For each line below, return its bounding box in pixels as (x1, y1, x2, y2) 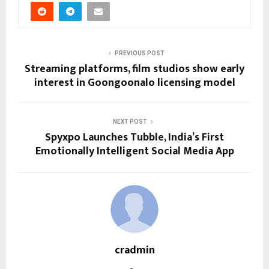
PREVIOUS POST (114, 49, 165, 56)
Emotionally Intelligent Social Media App (35, 142, 234, 160)
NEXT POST (112, 118, 147, 125)
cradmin (114, 241, 155, 259)
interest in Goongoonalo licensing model (34, 73, 235, 92)
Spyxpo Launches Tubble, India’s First (45, 128, 224, 147)
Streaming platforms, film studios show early (25, 59, 244, 78)
